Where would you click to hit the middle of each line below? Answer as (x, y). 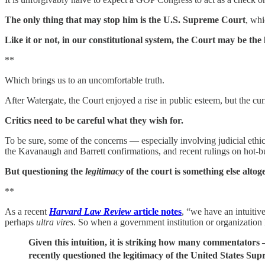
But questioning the (45, 171)
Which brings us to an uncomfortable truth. (85, 80)
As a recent (27, 211)
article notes (156, 211)
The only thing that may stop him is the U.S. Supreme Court (125, 20)
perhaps (19, 222)
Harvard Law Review (90, 211)
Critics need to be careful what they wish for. (94, 120)
